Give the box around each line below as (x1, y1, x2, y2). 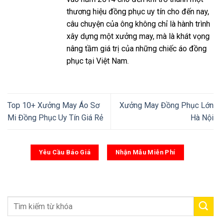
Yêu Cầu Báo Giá (38, 148, 91, 156)
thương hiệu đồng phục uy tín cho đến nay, (67, 7, 209, 17)
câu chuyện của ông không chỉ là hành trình (67, 19, 210, 29)
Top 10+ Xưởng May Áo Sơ (7, 101, 100, 110)
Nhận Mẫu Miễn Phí (115, 148, 176, 156)
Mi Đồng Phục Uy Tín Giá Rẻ (7, 113, 103, 123)
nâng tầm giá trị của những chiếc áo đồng (67, 44, 207, 54)
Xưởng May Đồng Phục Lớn (119, 101, 214, 110)
